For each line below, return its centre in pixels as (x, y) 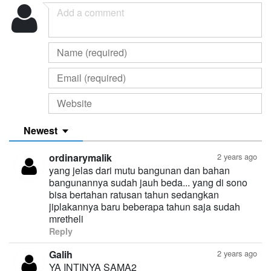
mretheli (66, 218)
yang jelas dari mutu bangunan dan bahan (139, 170)
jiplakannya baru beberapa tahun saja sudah (145, 206)
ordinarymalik (80, 157)
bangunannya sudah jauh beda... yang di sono (148, 182)
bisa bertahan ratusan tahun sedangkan (134, 194)
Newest (41, 130)
